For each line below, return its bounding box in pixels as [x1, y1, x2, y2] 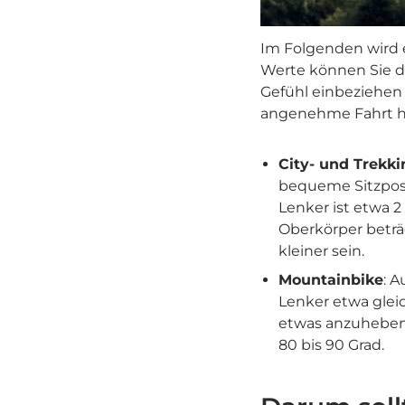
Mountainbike [278, 271, 383, 289]
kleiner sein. [278, 242, 364, 260]
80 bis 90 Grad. [278, 336, 384, 354]
